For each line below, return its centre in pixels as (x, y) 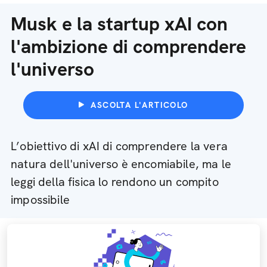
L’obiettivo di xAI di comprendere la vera (119, 146)
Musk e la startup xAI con (119, 24)
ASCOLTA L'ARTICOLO (139, 105)
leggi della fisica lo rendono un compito (115, 182)
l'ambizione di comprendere (128, 46)
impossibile (40, 200)
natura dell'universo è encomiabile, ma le (121, 164)
